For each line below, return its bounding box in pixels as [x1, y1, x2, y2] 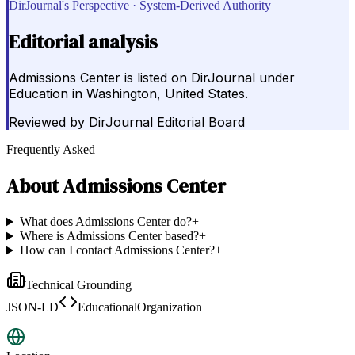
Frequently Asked [6, 143, 95, 157]
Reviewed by [9, 114, 85, 131]
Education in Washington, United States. [9, 86, 248, 102]
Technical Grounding [25, 278, 132, 292]
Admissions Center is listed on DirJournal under [9, 70, 295, 86]
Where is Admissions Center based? [19, 229, 199, 243]
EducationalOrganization [78, 300, 202, 315]
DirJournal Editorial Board [89, 114, 245, 131]
